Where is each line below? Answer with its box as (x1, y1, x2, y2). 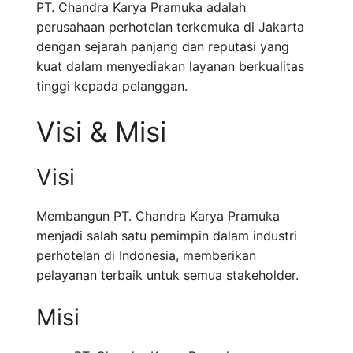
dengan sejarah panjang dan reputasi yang (36, 39, 289, 55)
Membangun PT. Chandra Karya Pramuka (36, 208, 280, 225)
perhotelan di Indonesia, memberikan (36, 247, 256, 264)
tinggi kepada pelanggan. (36, 78, 188, 95)
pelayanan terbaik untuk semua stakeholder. (36, 267, 299, 284)
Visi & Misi (36, 115, 166, 149)
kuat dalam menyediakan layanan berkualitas (36, 58, 304, 75)
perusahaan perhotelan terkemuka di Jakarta (36, 19, 304, 35)
